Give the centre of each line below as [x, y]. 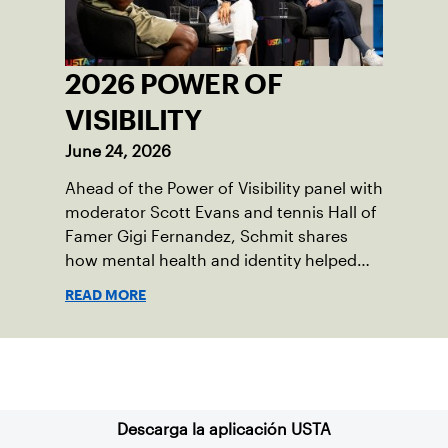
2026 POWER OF [173, 83]
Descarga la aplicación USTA [224, 429]
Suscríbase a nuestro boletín [224, 373]
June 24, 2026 [118, 151]
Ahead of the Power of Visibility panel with [224, 188]
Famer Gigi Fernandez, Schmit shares [206, 236]
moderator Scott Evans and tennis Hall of [221, 212]
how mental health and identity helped [211, 260]
